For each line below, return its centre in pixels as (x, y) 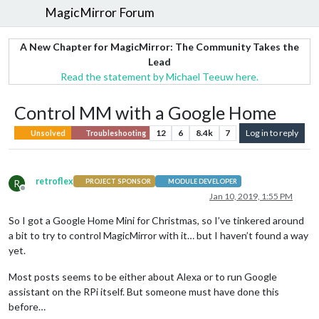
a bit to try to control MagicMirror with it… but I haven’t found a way (158, 235)
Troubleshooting (115, 133)
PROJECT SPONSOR (119, 182)
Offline (36, 193)
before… (27, 306)
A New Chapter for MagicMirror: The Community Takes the (159, 46)
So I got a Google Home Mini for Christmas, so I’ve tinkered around (156, 220)
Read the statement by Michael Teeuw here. (159, 76)
